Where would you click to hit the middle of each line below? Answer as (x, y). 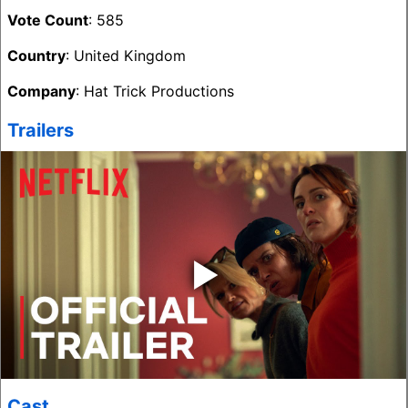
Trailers (41, 130)
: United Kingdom (126, 56)
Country (36, 56)
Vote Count (48, 20)
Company (41, 91)
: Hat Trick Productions (155, 91)
